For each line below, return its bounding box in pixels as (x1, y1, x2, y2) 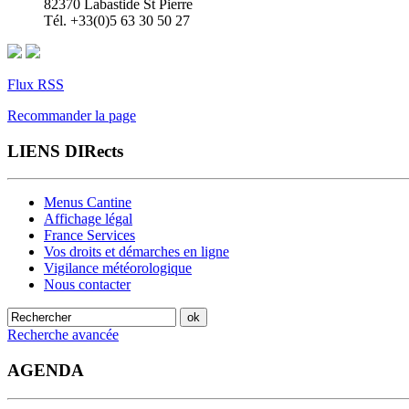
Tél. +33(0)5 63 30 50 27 (44, 13, 190, 28)
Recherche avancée (7, 327, 119, 343)
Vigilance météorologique (44, 260, 192, 277)
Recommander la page (7, 108, 136, 123)
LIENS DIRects (7, 141, 123, 161)
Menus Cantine (44, 194, 131, 211)
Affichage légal (44, 211, 132, 227)
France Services (44, 227, 135, 244)
